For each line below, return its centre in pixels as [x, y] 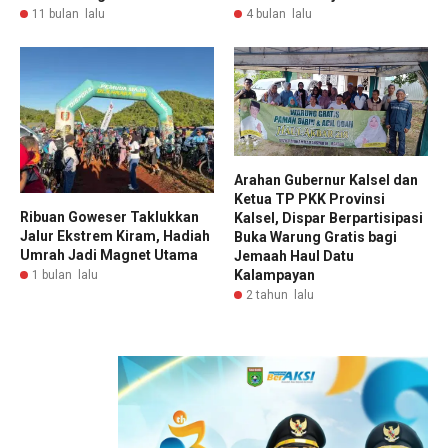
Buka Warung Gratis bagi [315, 237]
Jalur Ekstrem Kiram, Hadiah [115, 235]
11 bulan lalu [68, 14]
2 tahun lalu [280, 295]
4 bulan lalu [279, 14]
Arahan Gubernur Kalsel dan [326, 180]
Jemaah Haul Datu [294, 256]
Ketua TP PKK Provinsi [309, 199]
